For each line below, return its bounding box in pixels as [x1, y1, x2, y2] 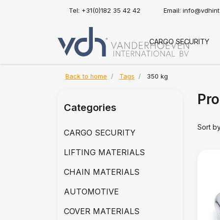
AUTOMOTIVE [64, 187, 119, 196]
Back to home [65, 73, 107, 80]
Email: [164, 6, 183, 14]
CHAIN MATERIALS [64, 167, 139, 177]
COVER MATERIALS [64, 206, 139, 216]
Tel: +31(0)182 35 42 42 [69, 6, 140, 14]
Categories [64, 102, 116, 113]
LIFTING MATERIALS [64, 147, 145, 157]
